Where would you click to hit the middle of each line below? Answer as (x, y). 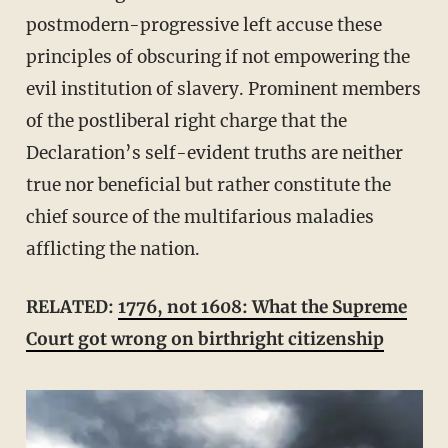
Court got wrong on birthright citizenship (204, 338)
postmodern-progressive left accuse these (203, 24)
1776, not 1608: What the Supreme (262, 306)
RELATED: (77, 306)
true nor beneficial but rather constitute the (208, 184)
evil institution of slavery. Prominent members (223, 88)
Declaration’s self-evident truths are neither (214, 152)
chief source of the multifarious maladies (199, 216)
